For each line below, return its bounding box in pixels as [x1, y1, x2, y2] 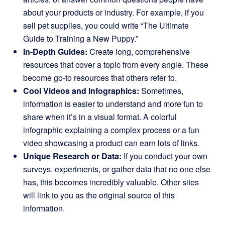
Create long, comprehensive [87, 46, 190, 57]
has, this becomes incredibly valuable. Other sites [23, 176, 199, 188]
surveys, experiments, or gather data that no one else [23, 163, 210, 175]
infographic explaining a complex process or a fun [23, 124, 199, 136]
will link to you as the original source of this [23, 189, 175, 201]
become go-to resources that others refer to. [23, 72, 177, 83]
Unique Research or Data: [23, 150, 122, 162]
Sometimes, [139, 85, 183, 96]
